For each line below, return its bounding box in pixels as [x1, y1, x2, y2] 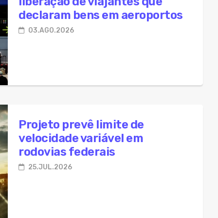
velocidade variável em [18, 131, 143, 145]
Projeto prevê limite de [18, 117, 144, 131]
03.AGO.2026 [27, 26, 74, 35]
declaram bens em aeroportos [18, 8, 183, 22]
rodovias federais [18, 145, 115, 159]
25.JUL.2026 [27, 163, 72, 171]
